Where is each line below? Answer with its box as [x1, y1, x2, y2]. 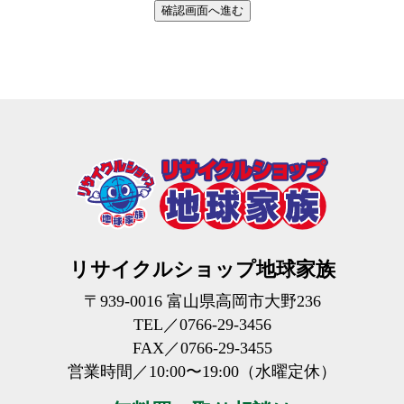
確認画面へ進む [161, 4, 243, 17]
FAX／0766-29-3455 [132, 339, 272, 358]
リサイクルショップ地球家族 [69, 258, 335, 281]
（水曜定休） [239, 363, 336, 381]
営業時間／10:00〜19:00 [68, 363, 239, 381]
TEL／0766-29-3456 [133, 316, 271, 335]
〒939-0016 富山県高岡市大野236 [83, 292, 321, 311]
